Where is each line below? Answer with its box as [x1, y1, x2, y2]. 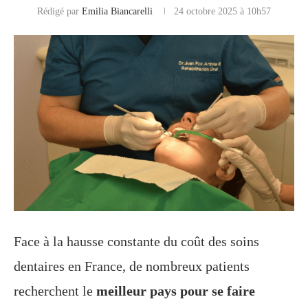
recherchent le [14, 283, 96, 299]
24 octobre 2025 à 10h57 [174, 5, 271, 16]
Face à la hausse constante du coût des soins [14, 234, 259, 250]
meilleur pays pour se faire [96, 283, 255, 299]
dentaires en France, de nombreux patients [14, 258, 250, 274]
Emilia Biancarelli [82, 5, 153, 16]
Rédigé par [37, 5, 82, 16]
